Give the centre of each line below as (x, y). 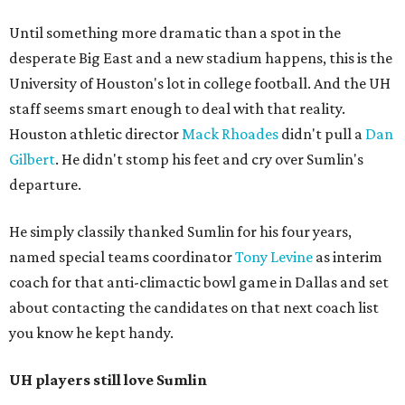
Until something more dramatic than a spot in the (175, 33)
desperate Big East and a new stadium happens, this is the (201, 58)
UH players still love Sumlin (108, 380)
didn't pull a (322, 134)
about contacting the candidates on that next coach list (194, 307)
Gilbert (32, 159)
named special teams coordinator (122, 257)
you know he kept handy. (91, 333)
